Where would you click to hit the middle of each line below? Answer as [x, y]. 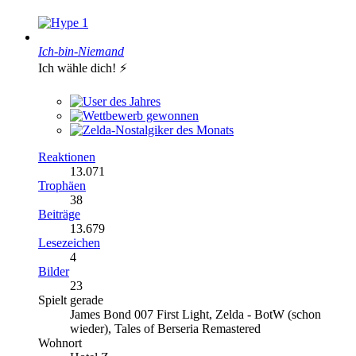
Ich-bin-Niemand [81, 51]
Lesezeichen [69, 242]
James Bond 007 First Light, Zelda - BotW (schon [195, 314]
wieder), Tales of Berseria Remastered [165, 328]
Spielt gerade [71, 300]
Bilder [54, 271]
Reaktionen [67, 157]
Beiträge [59, 214]
